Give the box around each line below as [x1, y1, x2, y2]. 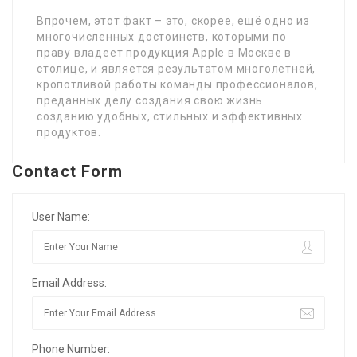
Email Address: [32, 276, 107, 289]
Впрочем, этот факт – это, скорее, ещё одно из [37, 14, 310, 27]
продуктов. [37, 125, 101, 139]
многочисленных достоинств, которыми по [37, 29, 287, 43]
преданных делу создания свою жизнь [37, 93, 264, 107]
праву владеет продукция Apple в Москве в [37, 45, 292, 59]
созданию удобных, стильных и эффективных [37, 109, 304, 123]
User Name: [32, 210, 90, 223]
